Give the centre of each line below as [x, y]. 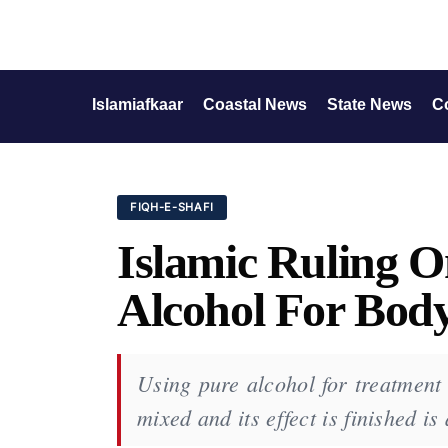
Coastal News [255, 104]
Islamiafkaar [137, 104]
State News [369, 104]
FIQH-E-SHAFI [172, 207]
